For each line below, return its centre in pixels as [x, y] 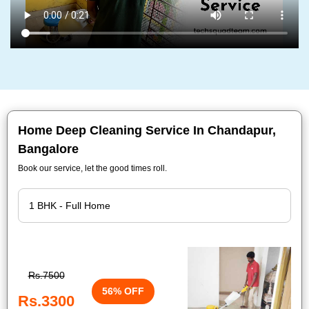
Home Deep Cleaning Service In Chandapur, [147, 130]
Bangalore [48, 149]
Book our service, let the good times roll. [92, 168]
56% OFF [123, 291]
